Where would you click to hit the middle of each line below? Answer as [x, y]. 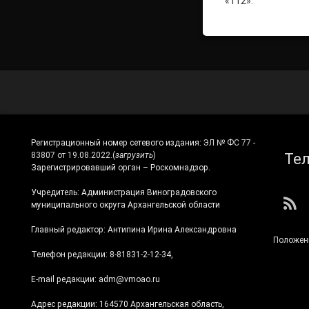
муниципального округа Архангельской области [125, 205]
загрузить [134, 156]
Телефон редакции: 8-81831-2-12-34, [102, 255]
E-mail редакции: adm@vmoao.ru [95, 280]
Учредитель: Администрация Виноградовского [123, 193]
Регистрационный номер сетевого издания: [117, 143]
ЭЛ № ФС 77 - [229, 143]
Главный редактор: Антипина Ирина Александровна [133, 230]
